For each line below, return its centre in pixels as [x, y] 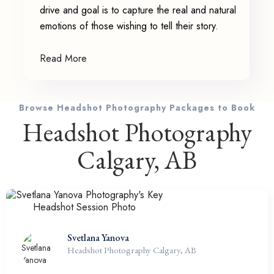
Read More [63, 58]
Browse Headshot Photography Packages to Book [137, 108]
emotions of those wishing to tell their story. [129, 26]
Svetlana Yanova [98, 238]
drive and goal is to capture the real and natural [138, 10]
